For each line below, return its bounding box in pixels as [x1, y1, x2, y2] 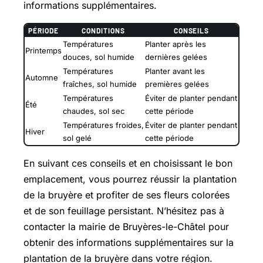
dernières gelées [145, 52, 207, 62]
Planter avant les [145, 66, 205, 76]
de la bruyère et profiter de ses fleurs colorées [23, 188, 230, 201]
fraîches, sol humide [63, 79, 137, 89]
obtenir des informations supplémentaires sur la [23, 236, 234, 248]
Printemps [25, 45, 62, 55]
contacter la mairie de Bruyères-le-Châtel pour [23, 220, 229, 232]
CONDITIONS [82, 26, 125, 35]
